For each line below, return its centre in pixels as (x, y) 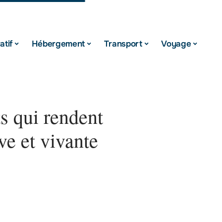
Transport (123, 44)
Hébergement (58, 44)
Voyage (176, 44)
